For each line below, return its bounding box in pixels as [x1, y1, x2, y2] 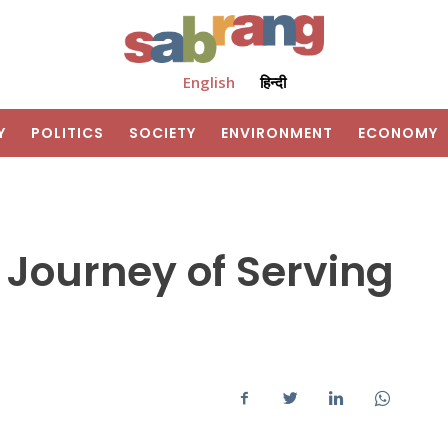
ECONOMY [358, 123, 438, 144]
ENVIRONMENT [221, 123, 333, 144]
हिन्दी [259, 72, 286, 93]
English [182, 72, 235, 93]
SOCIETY [129, 123, 196, 144]
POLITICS [31, 123, 104, 144]
